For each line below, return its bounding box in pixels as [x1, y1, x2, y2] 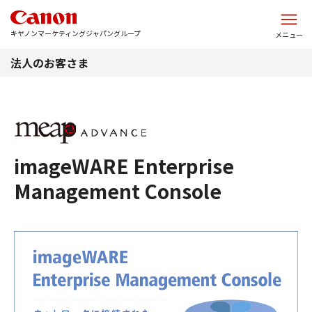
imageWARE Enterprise [14, 152, 234, 180]
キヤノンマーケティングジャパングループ [10, 28, 141, 38]
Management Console [14, 177, 221, 205]
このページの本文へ [112, 3, 200, 17]
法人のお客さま [10, 54, 88, 71]
